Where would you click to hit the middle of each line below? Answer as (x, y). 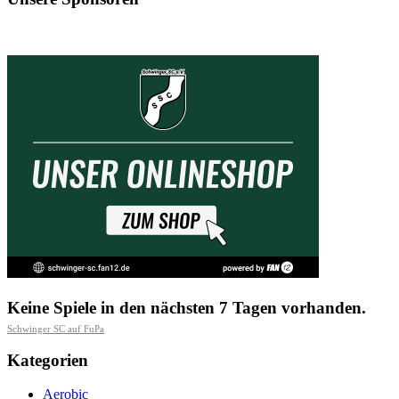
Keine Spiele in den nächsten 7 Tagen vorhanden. (187, 308)
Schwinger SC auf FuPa (56, 328)
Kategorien (48, 360)
